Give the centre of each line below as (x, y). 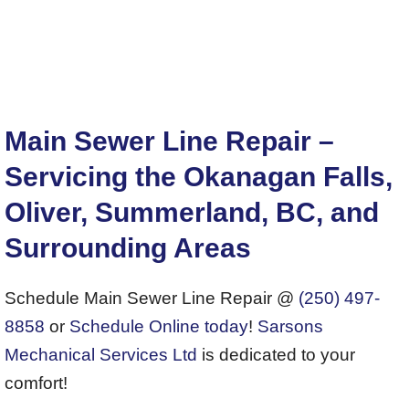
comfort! (36, 383)
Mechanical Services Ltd (101, 354)
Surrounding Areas (128, 247)
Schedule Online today (159, 326)
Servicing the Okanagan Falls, (199, 176)
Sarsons (290, 326)
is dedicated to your (276, 354)
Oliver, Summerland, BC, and (192, 212)
